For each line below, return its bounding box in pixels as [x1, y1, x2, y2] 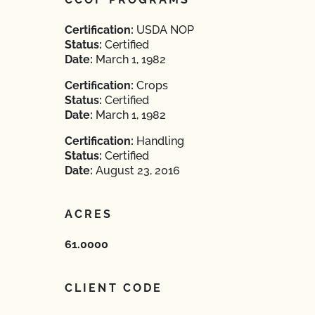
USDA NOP [134, 23, 194, 37]
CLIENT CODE [65, 281, 163, 295]
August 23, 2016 [93, 164, 180, 177]
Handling [134, 134, 184, 148]
